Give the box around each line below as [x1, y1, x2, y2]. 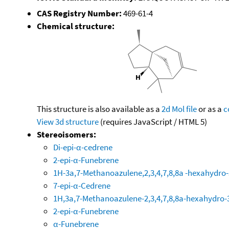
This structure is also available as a [37, 103, 162, 114]
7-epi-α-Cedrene [53, 179, 110, 191]
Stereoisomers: [37, 128, 96, 140]
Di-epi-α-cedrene [53, 141, 112, 153]
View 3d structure [37, 116, 99, 127]
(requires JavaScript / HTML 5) [99, 116, 207, 127]
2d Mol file [162, 103, 197, 114]
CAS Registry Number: [37, 7, 122, 19]
